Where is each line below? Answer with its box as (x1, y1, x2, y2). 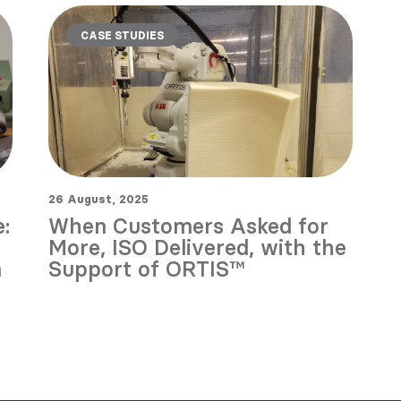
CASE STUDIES (81, 29, 164, 43)
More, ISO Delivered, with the (48, 234, 346, 260)
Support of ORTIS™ (48, 255, 245, 282)
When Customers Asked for (48, 212, 328, 239)
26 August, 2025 (48, 191, 149, 206)
